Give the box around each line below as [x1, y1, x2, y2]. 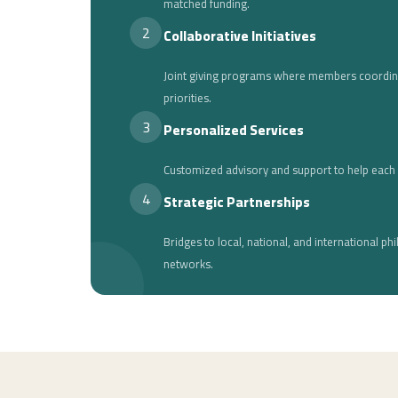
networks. [163, 253, 213, 275]
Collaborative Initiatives [163, 23, 316, 50]
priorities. [163, 87, 211, 109]
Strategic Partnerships [163, 189, 310, 216]
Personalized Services [163, 117, 304, 144]
